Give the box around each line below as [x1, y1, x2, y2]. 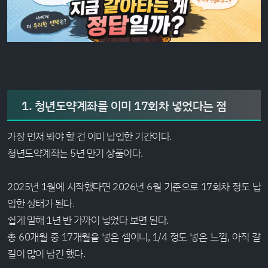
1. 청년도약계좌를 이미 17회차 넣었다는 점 [22, 97, 227, 114]
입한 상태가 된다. [7, 196, 74, 210]
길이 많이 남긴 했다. [7, 246, 85, 260]
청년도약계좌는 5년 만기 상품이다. [7, 145, 143, 160]
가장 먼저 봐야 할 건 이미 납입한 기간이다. [7, 129, 172, 143]
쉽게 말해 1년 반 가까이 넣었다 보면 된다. [7, 212, 169, 227]
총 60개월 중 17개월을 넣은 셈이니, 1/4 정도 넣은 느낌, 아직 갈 [7, 229, 261, 243]
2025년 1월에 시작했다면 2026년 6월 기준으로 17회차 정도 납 [7, 179, 261, 193]
